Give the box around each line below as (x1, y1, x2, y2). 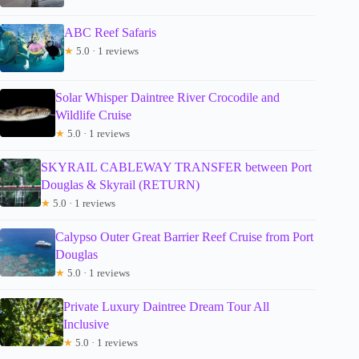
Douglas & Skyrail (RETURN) (40, 178, 200, 192)
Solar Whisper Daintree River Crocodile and (54, 91, 280, 105)
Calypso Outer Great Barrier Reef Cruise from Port (54, 230, 313, 244)
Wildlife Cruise (54, 108, 131, 123)
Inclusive (63, 317, 110, 332)
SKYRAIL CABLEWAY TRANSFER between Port (40, 160, 312, 175)
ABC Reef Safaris (64, 26, 156, 40)
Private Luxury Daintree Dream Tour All (63, 300, 270, 314)
